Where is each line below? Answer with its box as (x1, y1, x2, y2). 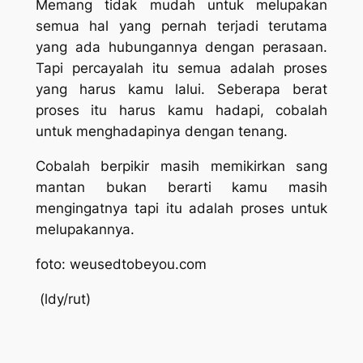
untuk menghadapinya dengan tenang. (35, 123, 288, 140)
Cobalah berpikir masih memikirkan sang (35, 158, 328, 175)
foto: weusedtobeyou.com (35, 256, 207, 273)
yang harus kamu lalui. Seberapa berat (35, 81, 328, 98)
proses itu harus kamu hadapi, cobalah (35, 102, 328, 119)
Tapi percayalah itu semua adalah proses (35, 60, 328, 77)
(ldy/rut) (35, 290, 91, 307)
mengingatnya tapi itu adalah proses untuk (35, 200, 328, 217)
